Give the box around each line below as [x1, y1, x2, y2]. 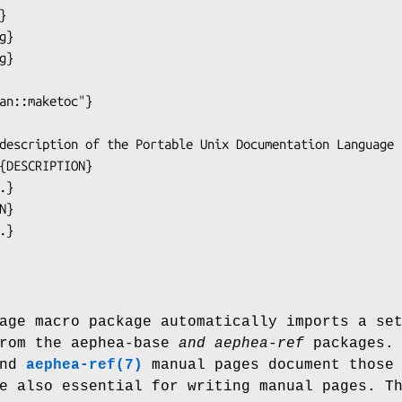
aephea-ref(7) [26, 356, 143, 373]
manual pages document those [143, 356, 394, 373]
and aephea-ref [170, 335, 304, 352]
